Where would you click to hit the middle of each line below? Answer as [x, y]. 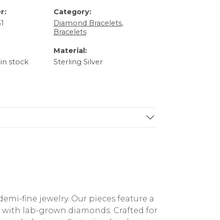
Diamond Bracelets [87, 23]
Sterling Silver [78, 62]
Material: [70, 51]
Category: [72, 12]
